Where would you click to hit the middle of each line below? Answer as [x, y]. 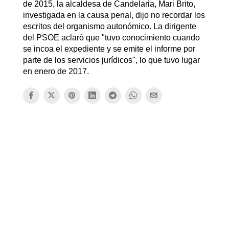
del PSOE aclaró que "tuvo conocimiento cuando [111, 37]
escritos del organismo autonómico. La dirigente [109, 26]
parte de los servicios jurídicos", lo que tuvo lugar [111, 60]
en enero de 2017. [56, 71]
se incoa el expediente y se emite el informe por [109, 49]
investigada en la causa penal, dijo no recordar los [114, 15]
